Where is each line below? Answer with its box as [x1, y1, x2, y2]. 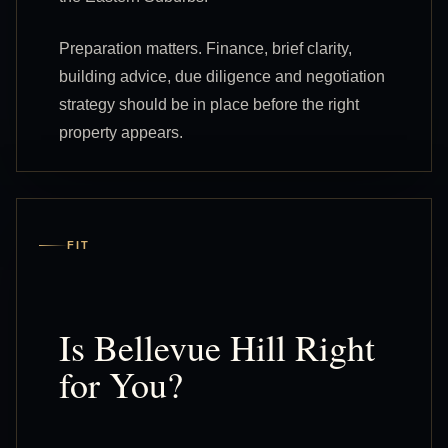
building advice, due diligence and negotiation [59, 67, 385, 85]
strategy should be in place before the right [59, 95, 359, 113]
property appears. [59, 123, 183, 141]
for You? [59, 359, 183, 408]
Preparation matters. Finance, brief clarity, [59, 39, 352, 57]
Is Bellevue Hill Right [59, 322, 375, 371]
